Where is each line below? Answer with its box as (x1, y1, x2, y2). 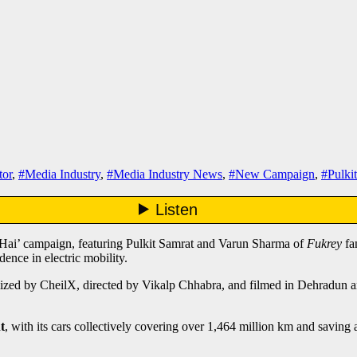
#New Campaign (229, 167, 315, 182)
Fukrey (307, 237, 342, 251)
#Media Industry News (107, 167, 222, 182)
